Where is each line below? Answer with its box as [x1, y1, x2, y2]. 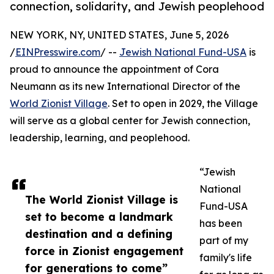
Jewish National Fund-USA [119, 46, 246, 59]
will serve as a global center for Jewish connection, [10, 114, 250, 127]
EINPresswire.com [15, 46, 100, 59]
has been [199, 217, 242, 230]
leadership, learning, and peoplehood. [10, 131, 190, 144]
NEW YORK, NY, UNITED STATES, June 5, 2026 [10, 29, 229, 42]
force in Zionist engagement [25, 244, 183, 258]
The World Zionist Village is [25, 193, 178, 207]
